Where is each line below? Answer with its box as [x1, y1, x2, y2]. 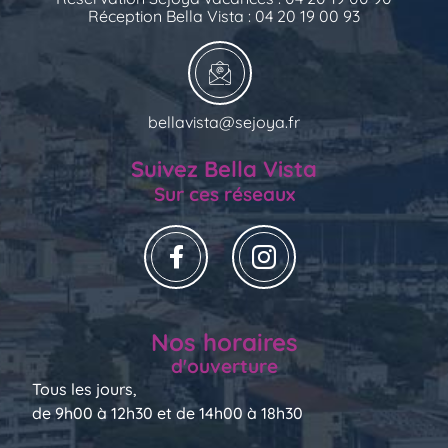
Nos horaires [150, 326, 298, 357]
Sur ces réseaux [153, 182, 295, 207]
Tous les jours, [32, 378, 137, 399]
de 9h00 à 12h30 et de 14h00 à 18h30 [32, 402, 303, 423]
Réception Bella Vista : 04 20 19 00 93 [88, 5, 360, 26]
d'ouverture [170, 353, 278, 378]
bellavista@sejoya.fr [148, 111, 300, 132]
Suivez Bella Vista [131, 155, 317, 184]
